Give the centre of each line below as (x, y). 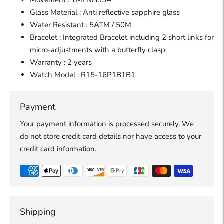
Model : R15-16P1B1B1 (95, 75)
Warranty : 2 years (61, 63)
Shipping (38, 212)
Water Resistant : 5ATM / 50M (81, 25)
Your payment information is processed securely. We (107, 124)
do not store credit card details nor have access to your (111, 137)
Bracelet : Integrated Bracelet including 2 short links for (122, 38)
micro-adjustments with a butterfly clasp (98, 50)
